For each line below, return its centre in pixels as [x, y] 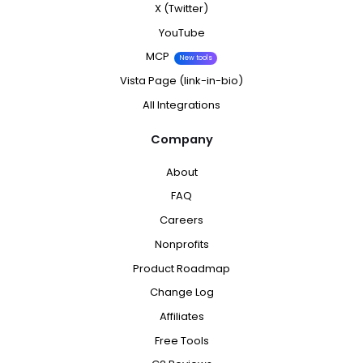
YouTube [181, 32]
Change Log [181, 293]
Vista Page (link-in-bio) [181, 81]
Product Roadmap [181, 268]
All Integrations [181, 105]
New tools [196, 58]
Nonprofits [181, 244]
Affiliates [181, 316]
